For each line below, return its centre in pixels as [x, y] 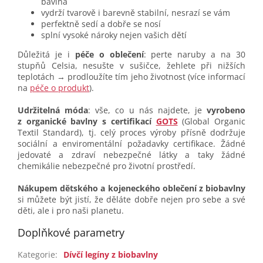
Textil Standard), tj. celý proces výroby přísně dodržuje [131, 133]
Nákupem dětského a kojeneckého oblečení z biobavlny [131, 188]
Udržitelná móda [53, 110]
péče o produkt [60, 88]
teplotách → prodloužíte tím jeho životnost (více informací [131, 77]
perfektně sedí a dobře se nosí [101, 24]
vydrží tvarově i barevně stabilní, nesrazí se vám [136, 13]
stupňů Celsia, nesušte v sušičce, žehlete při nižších [131, 66]
